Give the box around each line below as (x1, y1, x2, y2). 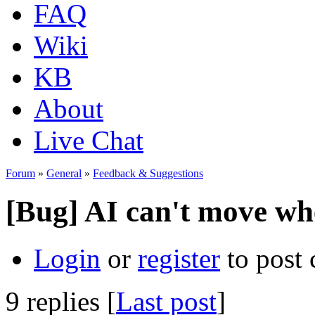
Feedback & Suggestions (93, 167, 203, 179)
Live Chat (34, 125, 143, 155)
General (46, 167, 82, 179)
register (138, 243, 220, 274)
